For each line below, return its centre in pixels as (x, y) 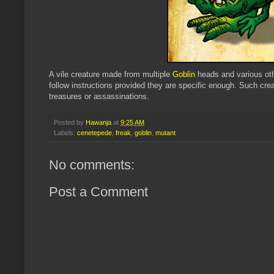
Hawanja (98, 123)
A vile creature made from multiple (111, 75)
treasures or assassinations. (99, 97)
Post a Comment (98, 192)
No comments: (92, 165)
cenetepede (94, 133)
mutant (165, 133)
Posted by (70, 123)
